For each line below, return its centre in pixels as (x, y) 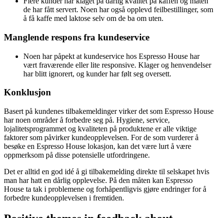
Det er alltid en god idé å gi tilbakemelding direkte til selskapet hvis (107, 171)
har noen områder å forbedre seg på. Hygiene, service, (87, 120)
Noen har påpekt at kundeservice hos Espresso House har (111, 56)
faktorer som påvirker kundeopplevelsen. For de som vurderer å (101, 137)
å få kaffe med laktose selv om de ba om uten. (93, 18)
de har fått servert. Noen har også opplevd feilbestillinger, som (118, 10)
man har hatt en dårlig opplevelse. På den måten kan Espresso (98, 180)
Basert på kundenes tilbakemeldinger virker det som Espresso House (109, 111)
